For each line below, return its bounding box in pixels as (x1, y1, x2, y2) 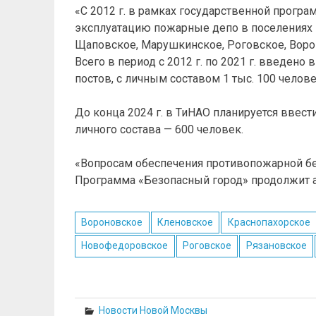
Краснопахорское (227, 216, 310, 228)
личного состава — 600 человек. (74, 122, 243, 136)
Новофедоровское (81, 240, 169, 252)
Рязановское (245, 240, 307, 252)
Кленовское (157, 216, 213, 228)
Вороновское (81, 216, 143, 228)
